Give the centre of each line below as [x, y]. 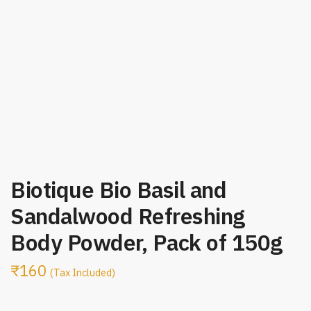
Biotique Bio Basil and [118, 189]
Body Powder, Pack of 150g [146, 242]
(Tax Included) [83, 272]
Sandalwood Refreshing [128, 216]
